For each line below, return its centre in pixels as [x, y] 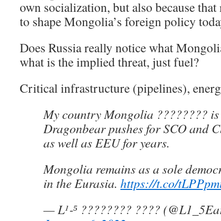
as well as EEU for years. [107, 143]
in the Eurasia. [82, 183]
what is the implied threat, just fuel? [109, 62]
